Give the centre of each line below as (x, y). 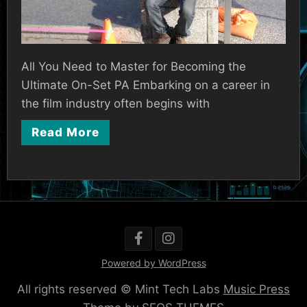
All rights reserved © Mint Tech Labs (120, 289)
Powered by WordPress (153, 263)
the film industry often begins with (115, 103)
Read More (65, 132)
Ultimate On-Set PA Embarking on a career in (146, 85)
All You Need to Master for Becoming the (134, 66)
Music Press (257, 289)
